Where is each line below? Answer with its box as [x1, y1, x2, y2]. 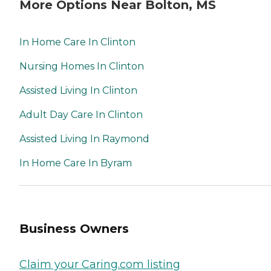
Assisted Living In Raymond [19, 133, 149, 145]
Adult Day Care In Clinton [19, 109, 143, 121]
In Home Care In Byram [19, 157, 132, 169]
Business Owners [19, 221, 129, 236]
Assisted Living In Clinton [19, 85, 137, 97]
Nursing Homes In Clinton [19, 60, 144, 73]
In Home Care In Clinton [19, 36, 135, 48]
